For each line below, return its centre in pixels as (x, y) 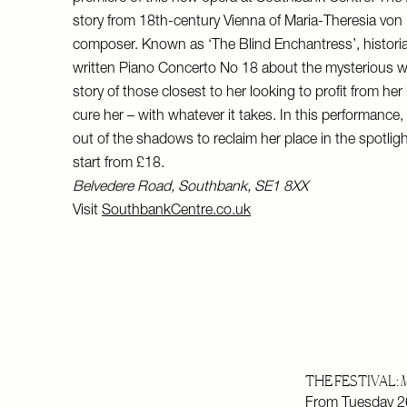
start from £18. (119, 164)
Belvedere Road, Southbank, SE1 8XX (192, 188)
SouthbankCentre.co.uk (176, 212)
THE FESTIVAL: (353, 381)
